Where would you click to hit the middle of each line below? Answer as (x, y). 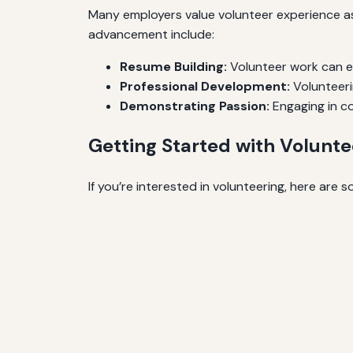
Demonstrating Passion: (195, 106)
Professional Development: (205, 86)
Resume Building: (173, 66)
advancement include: (151, 34)
